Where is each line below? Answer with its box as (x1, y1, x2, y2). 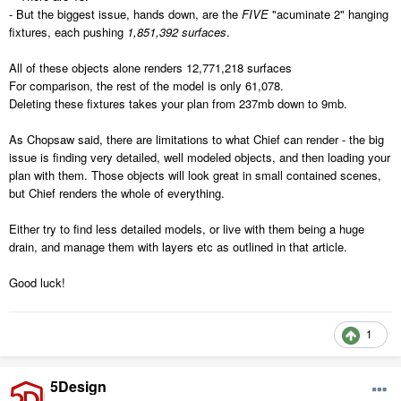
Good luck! (9, 274, 65, 292)
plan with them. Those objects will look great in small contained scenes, (9, 166, 381, 184)
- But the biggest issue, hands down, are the (9, 5, 242, 23)
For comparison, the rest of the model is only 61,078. (9, 77, 284, 95)
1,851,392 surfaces (127, 23, 226, 41)
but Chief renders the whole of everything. (9, 184, 225, 202)
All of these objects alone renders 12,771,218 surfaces (9, 59, 292, 77)
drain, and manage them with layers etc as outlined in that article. (9, 238, 347, 256)
